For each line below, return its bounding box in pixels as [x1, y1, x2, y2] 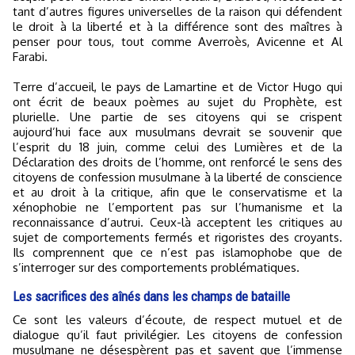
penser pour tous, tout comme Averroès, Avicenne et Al [13, 34, 342, 49]
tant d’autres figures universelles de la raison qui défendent [13, 4, 342, 19]
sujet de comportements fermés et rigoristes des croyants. [13, 230, 342, 245]
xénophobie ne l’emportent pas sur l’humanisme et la [13, 200, 342, 215]
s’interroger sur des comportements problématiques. [13, 260, 300, 275]
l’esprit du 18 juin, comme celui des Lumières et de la [13, 139, 342, 155]
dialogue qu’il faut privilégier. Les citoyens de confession [13, 327, 342, 342]
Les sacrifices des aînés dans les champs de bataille [13, 288, 290, 304]
